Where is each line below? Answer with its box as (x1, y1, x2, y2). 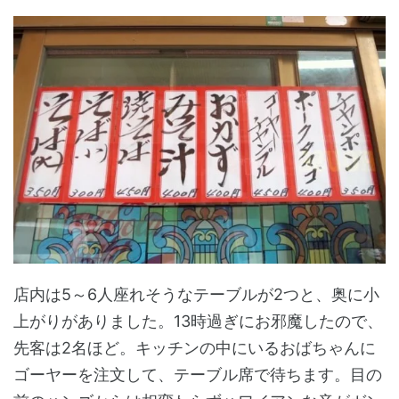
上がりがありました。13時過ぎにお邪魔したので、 (13, 311, 383, 330)
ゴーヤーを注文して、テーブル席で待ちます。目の (13, 364, 382, 384)
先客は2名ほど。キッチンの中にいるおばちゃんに (13, 338, 376, 357)
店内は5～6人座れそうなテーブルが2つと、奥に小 (13, 284, 379, 304)
